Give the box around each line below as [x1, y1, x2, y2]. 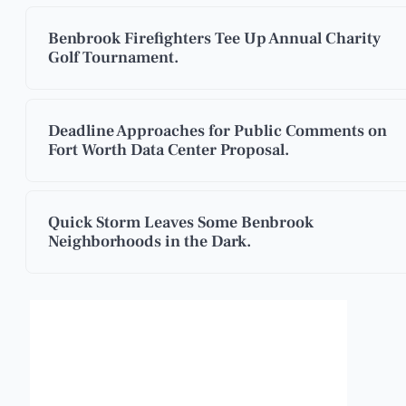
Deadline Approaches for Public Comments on [48, 120, 387, 141]
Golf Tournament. [48, 47, 179, 69]
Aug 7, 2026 [179, 361, 249, 378]
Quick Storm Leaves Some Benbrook [48, 212, 314, 234]
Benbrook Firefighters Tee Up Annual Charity [48, 28, 381, 50]
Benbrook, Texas [97, 314, 280, 347]
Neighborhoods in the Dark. [48, 231, 251, 253]
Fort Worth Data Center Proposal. [48, 139, 289, 160]
